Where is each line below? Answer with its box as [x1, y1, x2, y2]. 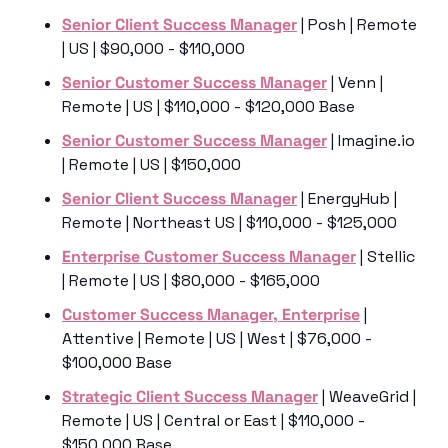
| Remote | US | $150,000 [62, 154, 241, 176]
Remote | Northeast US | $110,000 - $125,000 [62, 212, 397, 234]
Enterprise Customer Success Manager [62, 246, 356, 268]
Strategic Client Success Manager [62, 386, 318, 408]
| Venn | [327, 72, 383, 94]
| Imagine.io [327, 130, 415, 152]
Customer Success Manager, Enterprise [62, 304, 360, 326]
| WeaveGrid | [318, 386, 416, 408]
